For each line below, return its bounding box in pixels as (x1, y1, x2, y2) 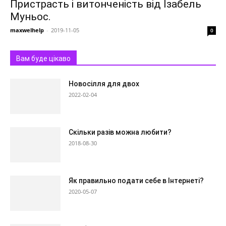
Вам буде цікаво (16, 54, 71, 63)
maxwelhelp (10, 26, 44, 34)
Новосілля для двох (69, 80, 139, 88)
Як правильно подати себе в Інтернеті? (69, 177, 204, 185)
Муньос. (10, 11, 51, 23)
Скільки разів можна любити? (69, 128, 172, 137)
